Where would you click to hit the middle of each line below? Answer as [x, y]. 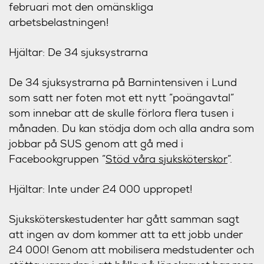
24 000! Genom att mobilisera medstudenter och [131, 250]
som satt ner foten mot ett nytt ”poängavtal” [121, 98]
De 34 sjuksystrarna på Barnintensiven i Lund [123, 82]
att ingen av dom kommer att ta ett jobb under [126, 234]
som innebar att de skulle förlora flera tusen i [121, 113]
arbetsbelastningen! [59, 22]
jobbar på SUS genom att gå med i [96, 143]
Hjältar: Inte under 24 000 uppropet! [100, 189]
